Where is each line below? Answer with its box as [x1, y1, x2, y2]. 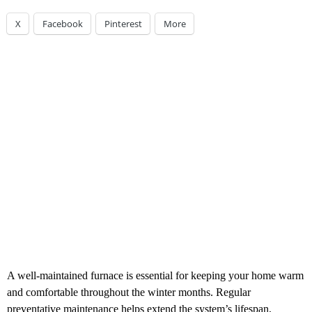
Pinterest [104, 17, 142, 30]
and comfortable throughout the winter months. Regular [7, 286, 251, 299]
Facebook [42, 17, 83, 30]
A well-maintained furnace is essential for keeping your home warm [7, 270, 304, 282]
